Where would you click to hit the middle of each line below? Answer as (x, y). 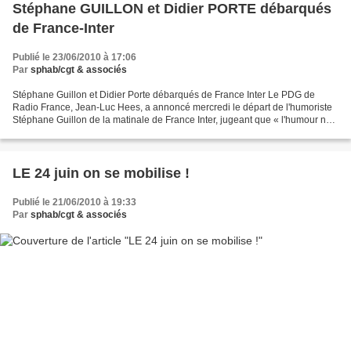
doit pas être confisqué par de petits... (92, 132)
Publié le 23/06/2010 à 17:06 (74, 57)
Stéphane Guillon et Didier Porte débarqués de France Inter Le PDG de (164, 94)
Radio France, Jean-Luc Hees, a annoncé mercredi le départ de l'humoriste (172, 107)
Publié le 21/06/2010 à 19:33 (74, 202)
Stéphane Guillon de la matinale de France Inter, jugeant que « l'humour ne (172, 119)
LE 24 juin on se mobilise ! (101, 173)
